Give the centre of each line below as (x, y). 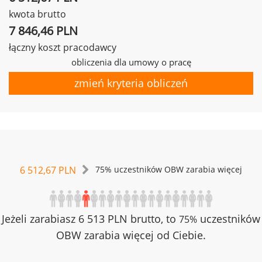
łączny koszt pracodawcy (63, 47)
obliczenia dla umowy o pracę (131, 62)
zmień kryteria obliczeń (131, 83)
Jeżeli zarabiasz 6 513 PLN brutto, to (90, 219)
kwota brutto (37, 14)
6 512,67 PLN (48, 170)
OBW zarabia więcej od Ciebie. (131, 235)
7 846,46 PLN (43, 31)
